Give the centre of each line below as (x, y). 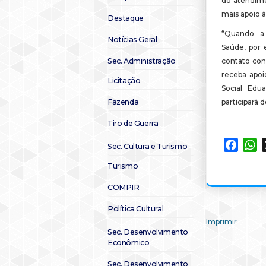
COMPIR (123, 187)
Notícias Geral (132, 39)
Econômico (129, 243)
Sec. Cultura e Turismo (148, 146)
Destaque (126, 18)
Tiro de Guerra (133, 123)
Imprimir (221, 222)
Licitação (124, 80)
